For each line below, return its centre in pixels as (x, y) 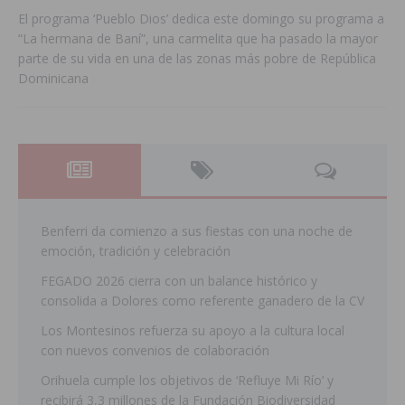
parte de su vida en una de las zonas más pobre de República (197, 59)
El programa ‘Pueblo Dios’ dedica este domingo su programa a (201, 19)
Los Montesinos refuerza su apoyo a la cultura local (193, 331)
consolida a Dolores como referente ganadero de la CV (202, 301)
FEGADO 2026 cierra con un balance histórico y (179, 281)
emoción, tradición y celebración (136, 251)
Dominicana (53, 79)
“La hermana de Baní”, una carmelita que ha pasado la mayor (198, 39)
